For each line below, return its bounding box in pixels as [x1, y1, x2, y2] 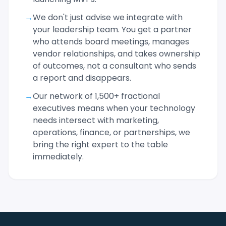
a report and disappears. [33, 72, 131, 84]
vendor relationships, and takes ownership [33, 48, 200, 60]
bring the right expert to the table [33, 139, 168, 150]
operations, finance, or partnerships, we [33, 127, 190, 138]
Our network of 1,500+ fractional [33, 90, 160, 102]
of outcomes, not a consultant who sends [33, 60, 196, 72]
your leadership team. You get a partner [33, 24, 192, 35]
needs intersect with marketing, [33, 115, 159, 126]
